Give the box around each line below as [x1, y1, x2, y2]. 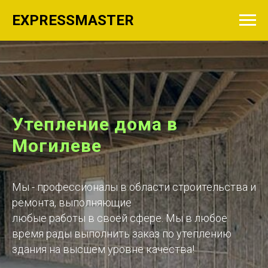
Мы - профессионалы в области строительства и [12, 181, 256, 193]
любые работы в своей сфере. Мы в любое [12, 212, 227, 224]
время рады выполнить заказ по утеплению [12, 227, 232, 240]
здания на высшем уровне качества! [12, 243, 194, 255]
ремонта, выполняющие [12, 196, 132, 209]
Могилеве [12, 135, 102, 156]
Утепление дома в [12, 114, 178, 135]
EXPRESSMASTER [12, 12, 134, 29]
